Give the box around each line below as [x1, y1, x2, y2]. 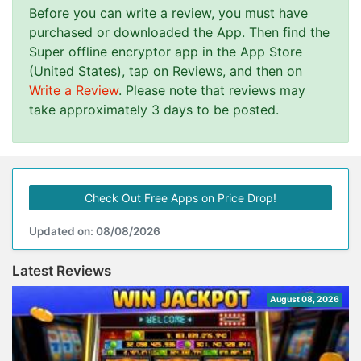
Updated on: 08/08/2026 [29, 225, 160, 238]
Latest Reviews [12, 263, 111, 279]
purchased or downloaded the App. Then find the [29, 24, 330, 40]
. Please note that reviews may [118, 82, 305, 98]
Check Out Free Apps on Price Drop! [85, 191, 276, 205]
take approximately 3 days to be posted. [29, 102, 279, 118]
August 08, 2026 [270, 294, 339, 305]
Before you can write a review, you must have [29, 5, 308, 21]
